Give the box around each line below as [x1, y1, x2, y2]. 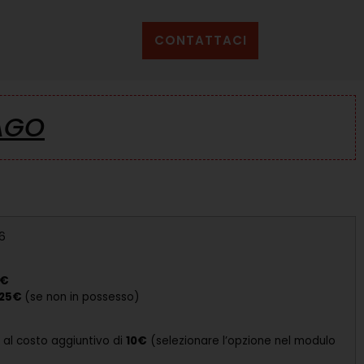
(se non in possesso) [24, 289, 139, 305]
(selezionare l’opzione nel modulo [147, 333, 336, 349]
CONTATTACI [154, 32, 247, 50]
